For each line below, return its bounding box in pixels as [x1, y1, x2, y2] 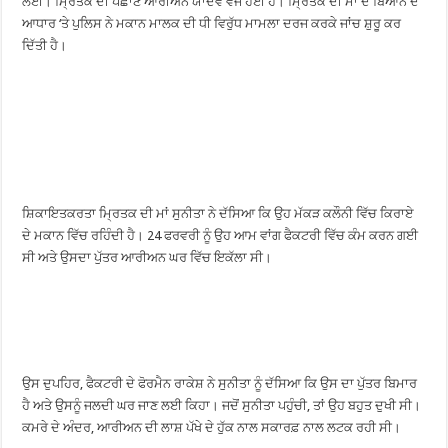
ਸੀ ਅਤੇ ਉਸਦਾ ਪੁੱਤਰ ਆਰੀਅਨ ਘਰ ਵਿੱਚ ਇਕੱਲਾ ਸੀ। [22, 250, 273, 265]
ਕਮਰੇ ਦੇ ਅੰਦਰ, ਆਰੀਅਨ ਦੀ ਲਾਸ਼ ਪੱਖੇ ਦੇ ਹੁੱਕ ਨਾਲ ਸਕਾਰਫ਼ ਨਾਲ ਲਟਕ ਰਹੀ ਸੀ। [22, 420, 402, 435]
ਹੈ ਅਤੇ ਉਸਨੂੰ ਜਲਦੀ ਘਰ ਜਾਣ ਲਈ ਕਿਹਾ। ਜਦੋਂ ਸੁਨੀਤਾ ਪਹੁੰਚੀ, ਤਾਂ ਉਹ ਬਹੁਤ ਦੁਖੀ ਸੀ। [22, 398, 422, 413]
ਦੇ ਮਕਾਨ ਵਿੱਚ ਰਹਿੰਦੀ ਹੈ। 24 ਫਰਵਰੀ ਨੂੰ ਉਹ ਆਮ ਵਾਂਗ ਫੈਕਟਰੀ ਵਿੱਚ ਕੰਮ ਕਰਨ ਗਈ [22, 228, 419, 243]
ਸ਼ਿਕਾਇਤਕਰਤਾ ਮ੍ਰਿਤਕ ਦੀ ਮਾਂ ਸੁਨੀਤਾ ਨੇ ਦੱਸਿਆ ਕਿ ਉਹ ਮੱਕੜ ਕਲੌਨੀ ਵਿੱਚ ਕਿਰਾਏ [22, 206, 415, 221]
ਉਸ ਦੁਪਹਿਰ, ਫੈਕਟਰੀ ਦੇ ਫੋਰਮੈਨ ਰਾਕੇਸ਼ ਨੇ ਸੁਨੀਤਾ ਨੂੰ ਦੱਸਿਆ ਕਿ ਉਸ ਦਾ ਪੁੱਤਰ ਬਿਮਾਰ [22, 376, 418, 391]
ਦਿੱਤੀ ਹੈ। [22, 38, 68, 53]
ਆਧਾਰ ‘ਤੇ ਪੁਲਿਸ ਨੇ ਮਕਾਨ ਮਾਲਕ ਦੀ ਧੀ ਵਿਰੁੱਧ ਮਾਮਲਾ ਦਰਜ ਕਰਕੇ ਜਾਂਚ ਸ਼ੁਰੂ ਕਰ [22, 16, 402, 31]
